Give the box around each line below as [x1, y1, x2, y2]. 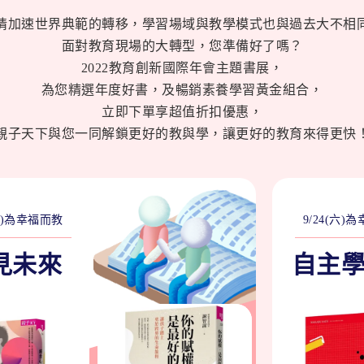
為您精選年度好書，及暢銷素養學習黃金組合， [41, 82, 323, 97]
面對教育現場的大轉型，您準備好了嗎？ [61, 38, 303, 53]
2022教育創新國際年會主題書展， [80, 60, 284, 75]
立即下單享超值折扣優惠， [102, 104, 262, 119]
